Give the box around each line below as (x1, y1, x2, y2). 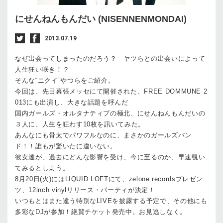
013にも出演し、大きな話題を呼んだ (15, 99, 128, 107)
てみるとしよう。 (15, 164, 70, 172)
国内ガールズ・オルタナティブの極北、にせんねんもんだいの (15, 110, 206, 117)
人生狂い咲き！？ (15, 66, 70, 74)
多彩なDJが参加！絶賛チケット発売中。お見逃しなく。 (15, 208, 187, 216)
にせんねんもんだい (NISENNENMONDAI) (15, 14, 187, 24)
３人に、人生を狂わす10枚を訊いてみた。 (15, 120, 145, 128)
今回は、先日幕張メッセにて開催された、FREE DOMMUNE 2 (15, 88, 208, 96)
